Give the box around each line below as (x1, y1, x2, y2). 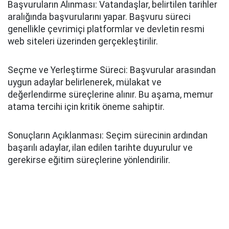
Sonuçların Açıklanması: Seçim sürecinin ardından (8, 130, 208, 141)
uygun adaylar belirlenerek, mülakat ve (8, 77, 162, 87)
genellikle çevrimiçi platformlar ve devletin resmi (8, 24, 204, 34)
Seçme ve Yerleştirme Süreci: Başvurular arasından (8, 65, 216, 75)
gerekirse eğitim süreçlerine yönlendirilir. (8, 155, 170, 165)
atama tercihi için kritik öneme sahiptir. (8, 102, 165, 112)
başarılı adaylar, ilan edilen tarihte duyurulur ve (8, 143, 193, 153)
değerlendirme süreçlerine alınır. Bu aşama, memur (8, 89, 213, 100)
